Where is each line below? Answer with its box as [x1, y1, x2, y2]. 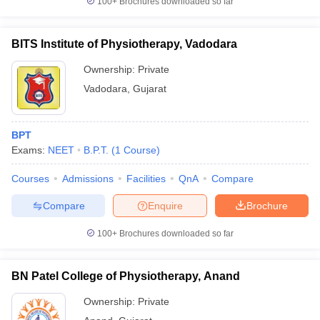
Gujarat [133, 83, 166, 94]
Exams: [11, 144, 48, 156]
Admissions [62, 173, 114, 184]
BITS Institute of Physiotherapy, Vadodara [11, 38, 237, 50]
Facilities [126, 173, 166, 184]
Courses [11, 173, 49, 184]
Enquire [148, 199, 183, 211]
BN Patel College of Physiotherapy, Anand [11, 270, 240, 282]
